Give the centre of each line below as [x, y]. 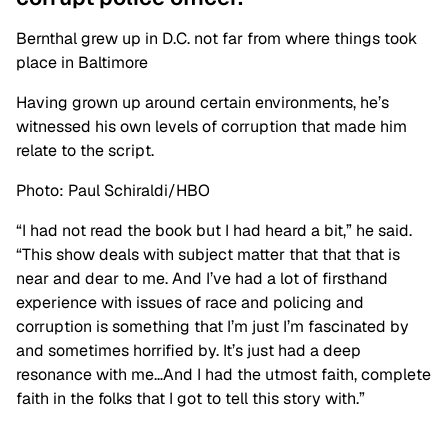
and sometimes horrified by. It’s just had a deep [188, 350]
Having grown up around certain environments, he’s [202, 102]
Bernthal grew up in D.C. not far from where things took [216, 38]
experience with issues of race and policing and [190, 302]
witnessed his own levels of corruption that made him [211, 126]
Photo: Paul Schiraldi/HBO [113, 190]
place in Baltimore [82, 62]
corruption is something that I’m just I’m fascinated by [212, 326]
